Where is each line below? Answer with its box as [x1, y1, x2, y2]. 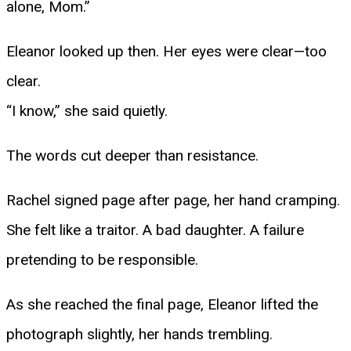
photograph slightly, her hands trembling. [6, 324, 273, 343]
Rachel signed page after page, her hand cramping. [6, 190, 340, 209]
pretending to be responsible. [6, 250, 198, 269]
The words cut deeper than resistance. [6, 146, 259, 165]
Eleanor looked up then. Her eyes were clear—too [6, 42, 327, 60]
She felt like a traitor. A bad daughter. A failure [6, 220, 304, 239]
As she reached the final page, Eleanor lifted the [6, 295, 318, 313]
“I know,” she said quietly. [6, 101, 168, 120]
